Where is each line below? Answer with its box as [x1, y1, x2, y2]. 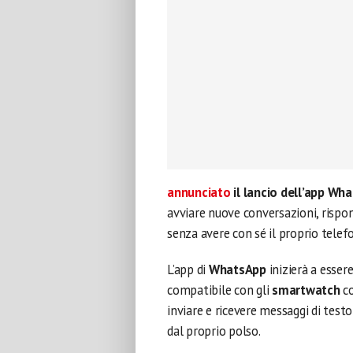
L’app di [167, 261, 209, 278]
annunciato [167, 184, 231, 201]
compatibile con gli [167, 281, 273, 299]
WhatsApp [208, 261, 269, 278]
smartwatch [272, 281, 344, 299]
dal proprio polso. [167, 322, 261, 340]
